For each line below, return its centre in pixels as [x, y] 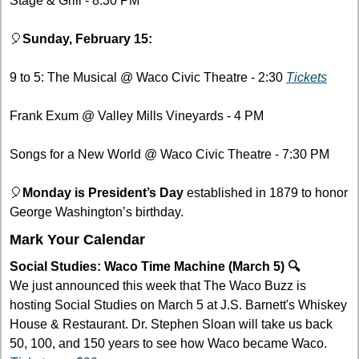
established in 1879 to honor [267, 193]
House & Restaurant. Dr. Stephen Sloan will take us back [171, 325]
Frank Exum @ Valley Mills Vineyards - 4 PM [137, 116]
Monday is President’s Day [105, 193]
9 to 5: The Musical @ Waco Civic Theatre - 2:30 [148, 78]
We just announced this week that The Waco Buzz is [158, 286]
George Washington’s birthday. [97, 212]
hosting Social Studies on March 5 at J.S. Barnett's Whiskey [178, 305]
